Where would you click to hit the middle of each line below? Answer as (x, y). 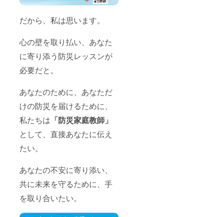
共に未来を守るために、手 (66, 184)
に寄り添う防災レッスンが (66, 56)
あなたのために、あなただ (66, 92)
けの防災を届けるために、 (66, 106)
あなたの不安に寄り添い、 (66, 170)
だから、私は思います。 (62, 20)
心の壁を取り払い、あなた (66, 42)
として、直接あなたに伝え (66, 134)
